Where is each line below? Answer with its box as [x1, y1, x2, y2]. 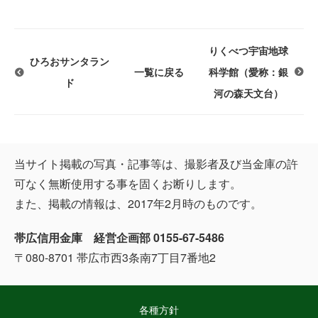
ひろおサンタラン [29, 54, 109, 69]
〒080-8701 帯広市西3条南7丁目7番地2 [14, 249, 216, 266]
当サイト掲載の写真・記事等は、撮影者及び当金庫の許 [14, 155, 298, 172]
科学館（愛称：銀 [208, 65, 288, 79]
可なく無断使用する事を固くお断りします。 [14, 175, 241, 192]
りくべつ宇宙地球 [208, 43, 288, 58]
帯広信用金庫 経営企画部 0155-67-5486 [14, 229, 224, 246]
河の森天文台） [213, 86, 283, 101]
